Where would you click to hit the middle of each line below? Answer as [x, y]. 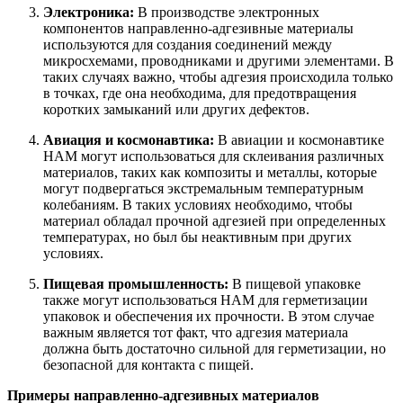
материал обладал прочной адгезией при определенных [215, 220]
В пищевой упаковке [295, 283]
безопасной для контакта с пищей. [148, 364]
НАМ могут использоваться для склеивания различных [214, 156]
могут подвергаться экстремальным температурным [203, 188]
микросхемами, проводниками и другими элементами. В [219, 60]
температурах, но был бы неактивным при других [197, 237]
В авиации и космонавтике [299, 139]
